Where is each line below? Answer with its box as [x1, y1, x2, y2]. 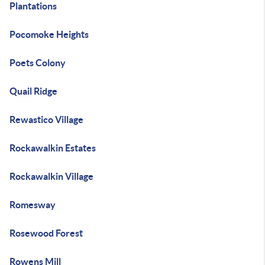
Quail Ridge [9, 86, 57, 96]
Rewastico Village [9, 114, 83, 125]
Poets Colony [9, 57, 66, 68]
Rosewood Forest [9, 228, 83, 238]
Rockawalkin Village [9, 171, 93, 182]
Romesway [9, 199, 56, 210]
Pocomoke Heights [9, 29, 89, 40]
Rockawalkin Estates [9, 143, 96, 153]
